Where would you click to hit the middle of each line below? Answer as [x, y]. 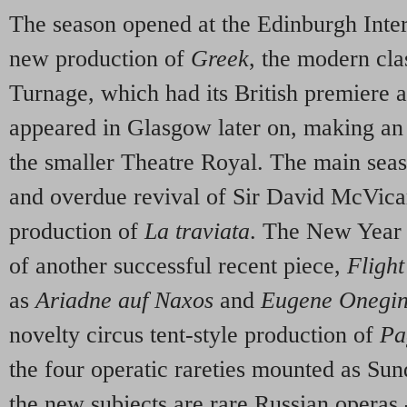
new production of [100, 58]
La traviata [197, 231]
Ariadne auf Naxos [124, 300]
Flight [376, 265]
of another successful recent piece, [178, 265]
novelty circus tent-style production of [194, 334]
